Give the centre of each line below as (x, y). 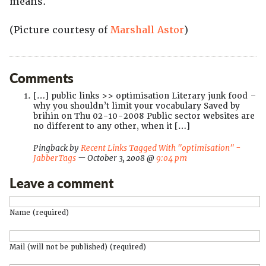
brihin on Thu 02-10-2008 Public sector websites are (144, 116)
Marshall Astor (147, 30)
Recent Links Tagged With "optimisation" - (161, 148)
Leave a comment (61, 183)
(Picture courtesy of (60, 30)
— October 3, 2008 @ (116, 158)
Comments (42, 78)
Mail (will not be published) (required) (78, 247)
